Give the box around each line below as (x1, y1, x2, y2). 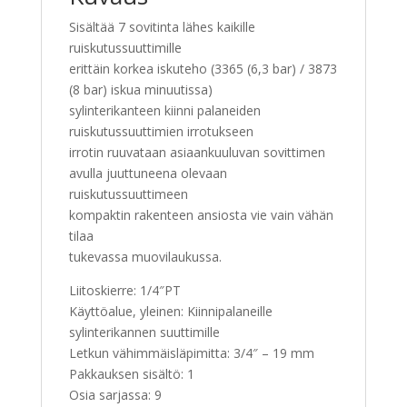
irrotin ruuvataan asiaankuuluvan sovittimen (68, 144, 325, 162)
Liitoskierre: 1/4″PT (68, 282, 181, 300)
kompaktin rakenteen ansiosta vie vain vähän (68, 206, 333, 224)
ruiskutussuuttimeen (68, 185, 188, 203)
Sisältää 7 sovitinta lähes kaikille (68, 18, 255, 36)
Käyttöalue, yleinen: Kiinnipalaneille (68, 303, 273, 321)
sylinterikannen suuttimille (68, 323, 220, 342)
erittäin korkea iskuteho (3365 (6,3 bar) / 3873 (68, 60, 337, 78)
